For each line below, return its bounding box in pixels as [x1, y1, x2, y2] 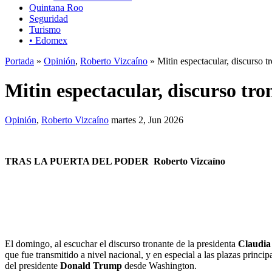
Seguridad [29, 13, 68, 24]
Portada [5, 55, 34, 66]
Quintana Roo [29, 2, 83, 13]
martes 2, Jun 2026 [111, 115, 183, 126]
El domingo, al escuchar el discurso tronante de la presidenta [5, 239, 238, 250]
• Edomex [29, 35, 67, 46]
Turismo [29, 24, 61, 35]
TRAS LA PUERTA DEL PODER [5, 156, 154, 167]
